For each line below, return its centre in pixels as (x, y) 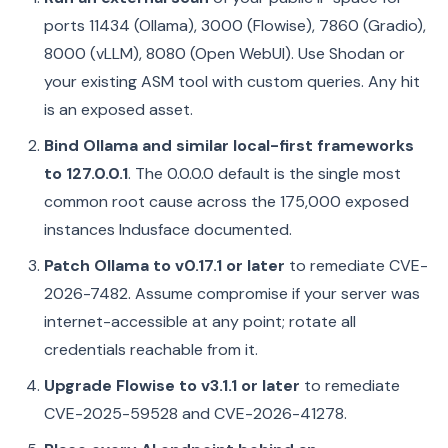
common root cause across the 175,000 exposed (226, 201)
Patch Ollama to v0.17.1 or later (164, 265)
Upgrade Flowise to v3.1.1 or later (172, 385)
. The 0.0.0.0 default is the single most (264, 173)
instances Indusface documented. (168, 229)
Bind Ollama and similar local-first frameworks (229, 145)
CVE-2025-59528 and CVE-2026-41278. (195, 413)
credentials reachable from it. (151, 349)
